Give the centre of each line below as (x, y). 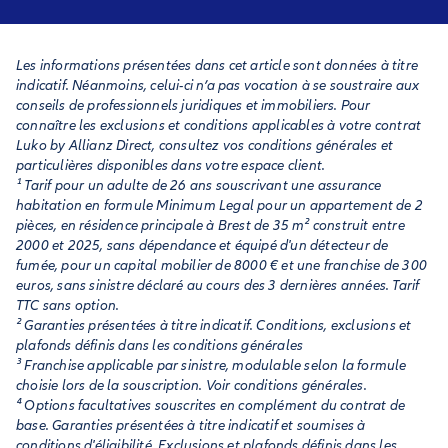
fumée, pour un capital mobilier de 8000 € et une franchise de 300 (222, 265)
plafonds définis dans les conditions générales (160, 345)
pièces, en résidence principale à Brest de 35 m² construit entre (210, 225)
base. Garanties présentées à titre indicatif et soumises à (191, 425)
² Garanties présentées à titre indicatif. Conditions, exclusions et (214, 325)
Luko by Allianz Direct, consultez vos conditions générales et (205, 145)
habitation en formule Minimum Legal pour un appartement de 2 (220, 205)
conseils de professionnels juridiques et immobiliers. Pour (193, 105)
